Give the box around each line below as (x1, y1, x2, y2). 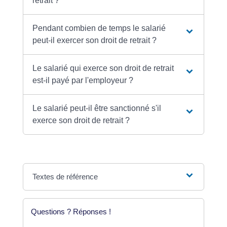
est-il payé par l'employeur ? (32, 76, 134, 85)
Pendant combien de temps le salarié (32, 24, 166, 33)
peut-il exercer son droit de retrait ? (32, 36, 157, 45)
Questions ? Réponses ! (30, 207, 111, 216)
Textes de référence (32, 172, 98, 181)
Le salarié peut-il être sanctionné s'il (32, 104, 162, 113)
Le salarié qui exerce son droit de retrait (32, 64, 174, 73)
